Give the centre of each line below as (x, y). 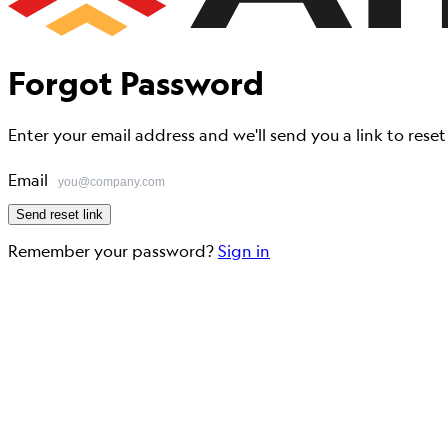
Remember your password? (111, 250)
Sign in (244, 250)
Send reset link (59, 214)
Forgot (60, 83)
